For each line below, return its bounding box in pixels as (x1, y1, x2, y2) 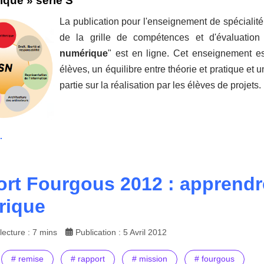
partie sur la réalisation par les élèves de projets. (60, 80, 261, 91)
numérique (60, 48, 108, 59)
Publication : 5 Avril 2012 (75, 227, 167, 237)
